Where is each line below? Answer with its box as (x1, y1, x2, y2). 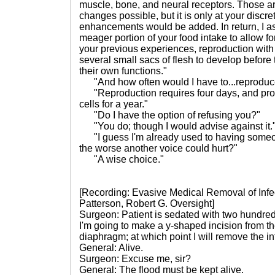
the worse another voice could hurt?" (79, 143, 238, 153)
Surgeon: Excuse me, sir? (79, 254, 191, 264)
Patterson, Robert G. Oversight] (79, 198, 214, 209)
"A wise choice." (79, 154, 164, 165)
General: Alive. (79, 242, 143, 253)
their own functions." (79, 66, 167, 76)
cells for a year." (79, 99, 148, 109)
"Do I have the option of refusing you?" (79, 110, 260, 120)
